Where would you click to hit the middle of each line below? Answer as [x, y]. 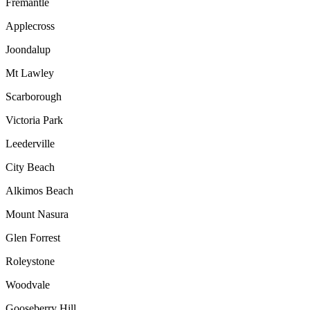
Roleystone [30, 261]
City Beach [30, 167]
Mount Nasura [37, 214]
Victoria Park [34, 120]
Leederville [30, 143]
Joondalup [28, 49]
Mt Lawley [30, 73]
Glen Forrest [33, 237]
